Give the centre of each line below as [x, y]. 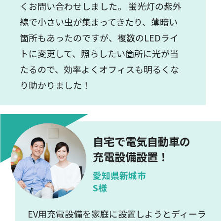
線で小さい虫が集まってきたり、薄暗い [98, 21]
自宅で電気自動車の [141, 141]
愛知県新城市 [119, 175]
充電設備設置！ [130, 157]
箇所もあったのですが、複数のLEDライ [99, 37]
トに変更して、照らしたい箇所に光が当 [99, 53]
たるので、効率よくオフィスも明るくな [99, 69]
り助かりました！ [55, 85]
